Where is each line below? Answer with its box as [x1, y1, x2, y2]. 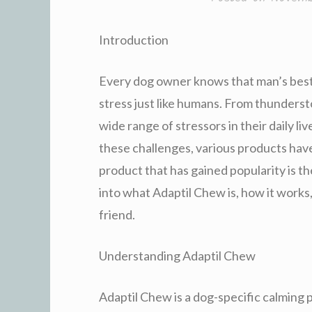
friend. [99, 206, 135, 222]
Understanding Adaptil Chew [99, 247, 256, 263]
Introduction [99, 31, 169, 47]
